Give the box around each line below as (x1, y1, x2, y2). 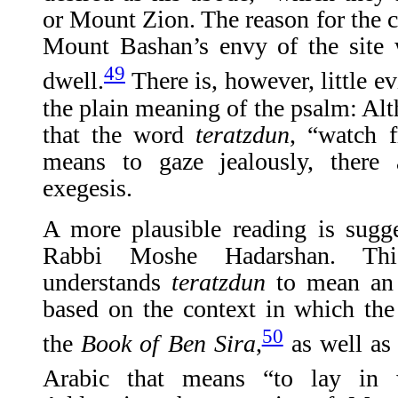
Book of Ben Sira (81, 329, 256, 357)
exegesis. (43, 173, 132, 202)
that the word (43, 120, 196, 148)
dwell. (43, 67, 104, 95)
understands (43, 267, 172, 296)
